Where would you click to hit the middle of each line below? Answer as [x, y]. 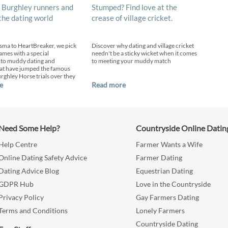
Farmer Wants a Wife [169, 145]
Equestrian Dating [165, 171]
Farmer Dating [159, 158]
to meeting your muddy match [131, 61]
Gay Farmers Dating [168, 197]
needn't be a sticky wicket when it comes [144, 53]
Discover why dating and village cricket [143, 45]
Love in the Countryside [174, 184]
